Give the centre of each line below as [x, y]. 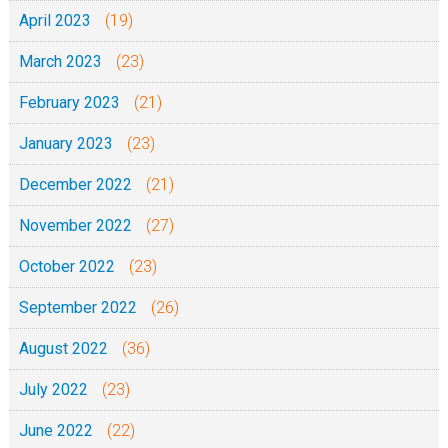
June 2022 [55, 430]
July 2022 [53, 389]
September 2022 [77, 307]
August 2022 [63, 348]
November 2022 [75, 225]
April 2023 [54, 20]
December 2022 [75, 184]
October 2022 [66, 266]
